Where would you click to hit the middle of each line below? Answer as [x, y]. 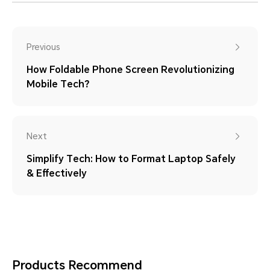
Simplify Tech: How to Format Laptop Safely [131, 159]
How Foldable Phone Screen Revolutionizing [130, 69]
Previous [43, 47]
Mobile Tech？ [60, 84]
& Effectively [57, 173]
